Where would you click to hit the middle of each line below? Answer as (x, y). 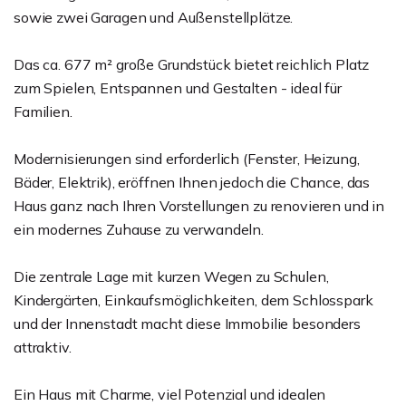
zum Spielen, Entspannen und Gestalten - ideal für (178, 88)
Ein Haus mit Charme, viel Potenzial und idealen (170, 394)
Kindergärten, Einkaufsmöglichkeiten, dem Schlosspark (193, 300)
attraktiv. (43, 347)
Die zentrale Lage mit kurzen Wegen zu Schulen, (171, 276)
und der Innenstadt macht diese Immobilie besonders (187, 324)
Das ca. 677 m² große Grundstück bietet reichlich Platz (192, 64)
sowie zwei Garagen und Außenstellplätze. (154, 17)
